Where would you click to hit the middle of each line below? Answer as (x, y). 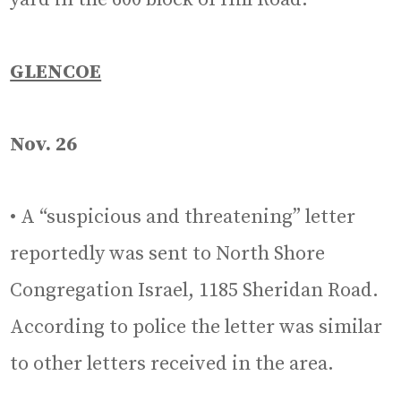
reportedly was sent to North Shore (168, 253)
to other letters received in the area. (172, 363)
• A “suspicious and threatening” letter (183, 217)
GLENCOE (56, 72)
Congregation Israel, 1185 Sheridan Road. (195, 290)
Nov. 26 (44, 144)
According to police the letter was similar (196, 327)
